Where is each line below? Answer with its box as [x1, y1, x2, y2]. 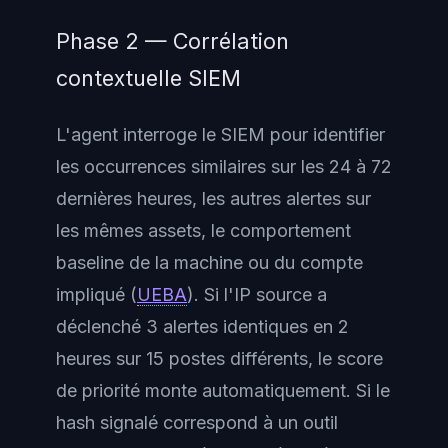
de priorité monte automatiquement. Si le [56, 380, 390, 401]
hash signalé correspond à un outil [56, 412, 338, 433]
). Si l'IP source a [187, 284, 327, 305]
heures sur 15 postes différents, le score [56, 348, 383, 369]
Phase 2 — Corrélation [56, 27, 289, 54]
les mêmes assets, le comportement [56, 220, 351, 241]
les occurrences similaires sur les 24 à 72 [56, 156, 392, 177]
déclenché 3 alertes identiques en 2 [56, 316, 349, 337]
